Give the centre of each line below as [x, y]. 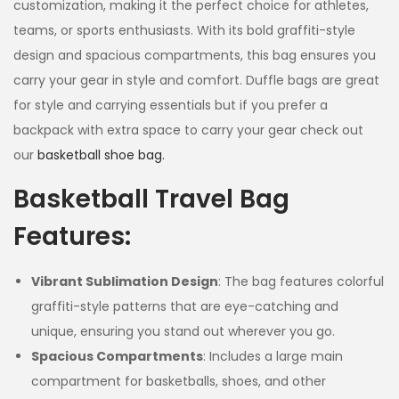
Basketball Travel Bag [151, 199]
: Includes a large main [273, 356]
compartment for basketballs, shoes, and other [179, 381]
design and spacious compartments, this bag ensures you [195, 55]
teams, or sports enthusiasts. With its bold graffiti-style [184, 30]
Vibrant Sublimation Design [125, 281]
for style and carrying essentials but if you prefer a [171, 105]
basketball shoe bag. [101, 155]
